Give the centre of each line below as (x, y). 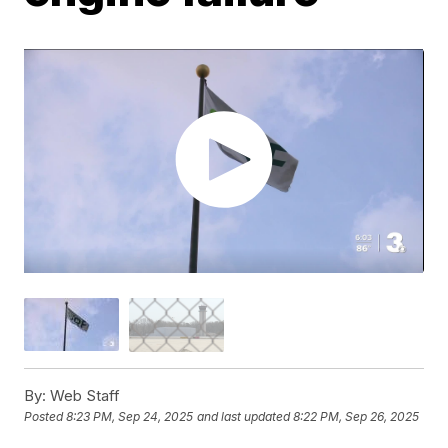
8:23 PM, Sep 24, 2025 (130, 416)
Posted (45, 416)
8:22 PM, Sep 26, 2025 (356, 416)
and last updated (244, 416)
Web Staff (83, 395)
